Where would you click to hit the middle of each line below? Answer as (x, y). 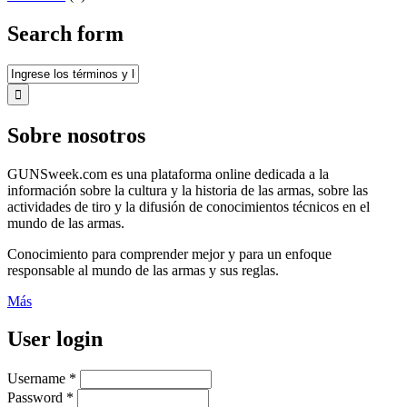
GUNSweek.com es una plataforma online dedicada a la (168, 174)
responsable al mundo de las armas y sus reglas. (143, 270)
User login (55, 339)
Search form (65, 33)
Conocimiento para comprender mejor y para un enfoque (169, 253)
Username (38, 379)
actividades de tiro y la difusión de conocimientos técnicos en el (189, 206)
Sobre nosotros (76, 135)
